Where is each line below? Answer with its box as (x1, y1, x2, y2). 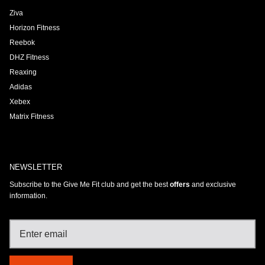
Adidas (9, 83, 32, 92)
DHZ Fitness (9, 53, 49, 62)
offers (170, 180, 190, 189)
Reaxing (9, 68, 37, 77)
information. (9, 192, 47, 201)
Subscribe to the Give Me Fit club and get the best (9, 180, 170, 189)
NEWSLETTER (9, 163, 62, 172)
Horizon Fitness (9, 24, 60, 33)
